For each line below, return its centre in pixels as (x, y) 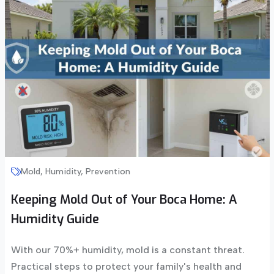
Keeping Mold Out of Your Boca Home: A (124, 200)
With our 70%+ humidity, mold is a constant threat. (128, 250)
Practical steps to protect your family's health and (126, 267)
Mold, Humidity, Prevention (75, 172)
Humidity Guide (55, 220)
